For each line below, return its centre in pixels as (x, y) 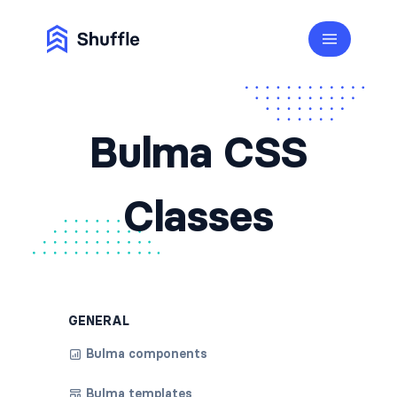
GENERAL (98, 321)
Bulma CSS (198, 152)
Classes (198, 216)
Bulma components (146, 354)
